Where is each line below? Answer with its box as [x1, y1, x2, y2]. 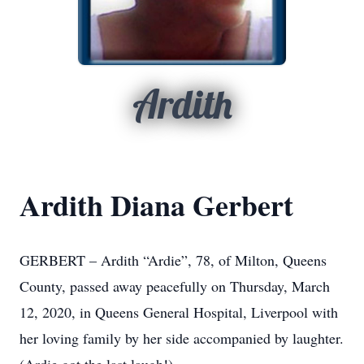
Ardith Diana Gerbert [19, 184, 293, 226]
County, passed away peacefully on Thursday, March [19, 276, 330, 296]
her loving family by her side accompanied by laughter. [19, 328, 344, 348]
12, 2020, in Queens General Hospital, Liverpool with [19, 302, 338, 322]
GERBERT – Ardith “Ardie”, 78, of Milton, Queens [19, 250, 327, 270]
